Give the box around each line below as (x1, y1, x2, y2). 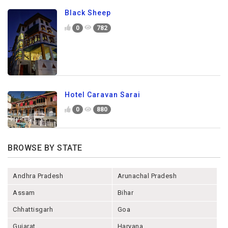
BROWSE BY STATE (8, 143, 82, 153)
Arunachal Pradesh (117, 172, 177, 180)
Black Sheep (65, 9, 111, 17)
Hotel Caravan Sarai (65, 90, 140, 99)
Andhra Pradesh (13, 172, 63, 180)
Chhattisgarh (13, 206, 53, 214)
